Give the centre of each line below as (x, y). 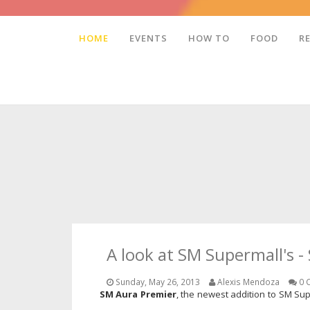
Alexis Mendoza (248, 282)
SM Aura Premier (138, 294)
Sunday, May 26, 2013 (156, 282)
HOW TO (209, 38)
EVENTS (148, 38)
